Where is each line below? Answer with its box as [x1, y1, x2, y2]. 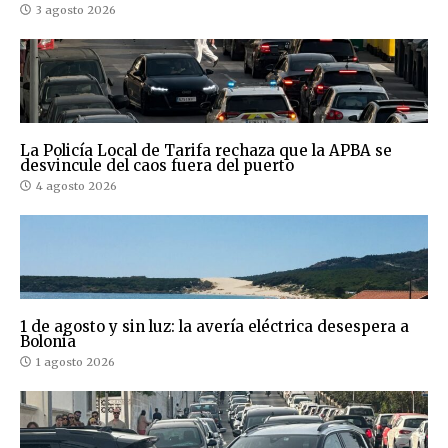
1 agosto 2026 [36, 354, 115, 369]
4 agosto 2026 [36, 178, 117, 193]
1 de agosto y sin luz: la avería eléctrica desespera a [20, 316, 409, 336]
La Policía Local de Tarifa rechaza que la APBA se [20, 140, 392, 160]
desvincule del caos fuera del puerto [20, 155, 294, 175]
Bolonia [20, 331, 76, 351]
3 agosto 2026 [36, 2, 116, 17]
